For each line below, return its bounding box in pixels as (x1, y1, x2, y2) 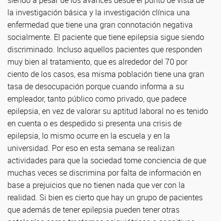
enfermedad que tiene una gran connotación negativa (7, 19, 193, 30)
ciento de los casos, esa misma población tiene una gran (7, 69, 204, 79)
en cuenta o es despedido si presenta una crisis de (7, 118, 182, 129)
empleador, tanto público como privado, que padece (7, 93, 186, 104)
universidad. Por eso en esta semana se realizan (7, 143, 175, 153)
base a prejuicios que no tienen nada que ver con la (7, 180, 185, 190)
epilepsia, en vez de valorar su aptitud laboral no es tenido (7, 106, 208, 116)
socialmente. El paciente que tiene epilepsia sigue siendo (7, 32, 204, 42)
